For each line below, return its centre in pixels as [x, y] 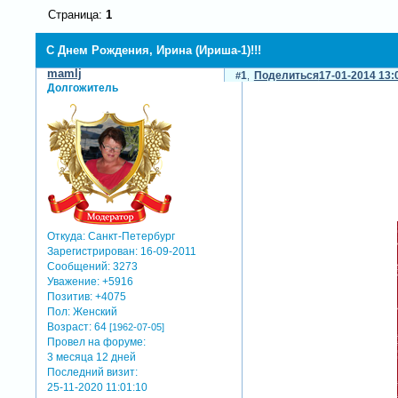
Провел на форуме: [97, 342]
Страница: [76, 15]
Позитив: [70, 296]
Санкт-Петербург [131, 236]
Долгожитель [83, 88]
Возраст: [70, 326]
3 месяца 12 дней [92, 357]
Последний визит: [93, 372]
